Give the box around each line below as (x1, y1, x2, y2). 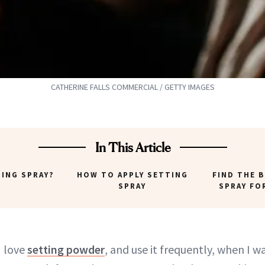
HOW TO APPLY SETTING (76, 170, 188, 180)
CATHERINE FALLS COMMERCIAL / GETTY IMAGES (50, 82, 215, 93)
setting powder (27, 242, 105, 257)
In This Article (95, 140, 170, 156)
